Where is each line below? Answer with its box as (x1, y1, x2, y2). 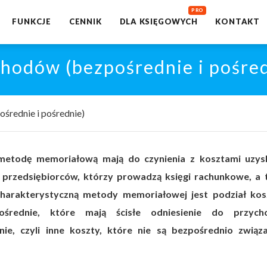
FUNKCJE (12, 17, 51, 26)
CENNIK (69, 17, 102, 26)
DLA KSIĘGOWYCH (119, 17, 198, 26)
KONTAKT (215, 17, 260, 26)
